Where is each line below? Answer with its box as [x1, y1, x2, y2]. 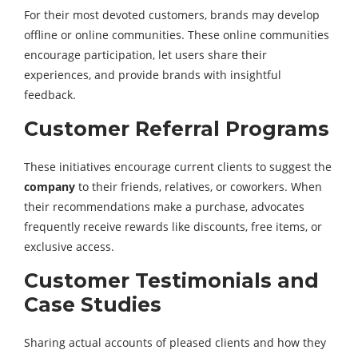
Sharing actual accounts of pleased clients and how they [24, 335, 326, 350]
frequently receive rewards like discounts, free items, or [24, 219, 322, 234]
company [24, 179, 75, 194]
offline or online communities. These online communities [24, 27, 329, 42]
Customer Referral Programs [24, 117, 329, 141]
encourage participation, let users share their [24, 47, 267, 62]
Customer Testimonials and [24, 268, 319, 292]
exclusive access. [24, 239, 114, 254]
